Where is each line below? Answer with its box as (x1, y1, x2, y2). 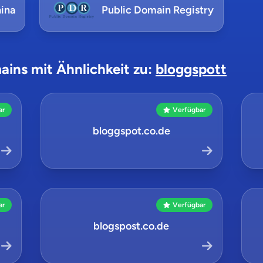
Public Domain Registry (102, 4, 214, 16)
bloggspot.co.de (92, 124, 170, 137)
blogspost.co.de (93, 220, 170, 232)
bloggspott (156, 60, 227, 77)
